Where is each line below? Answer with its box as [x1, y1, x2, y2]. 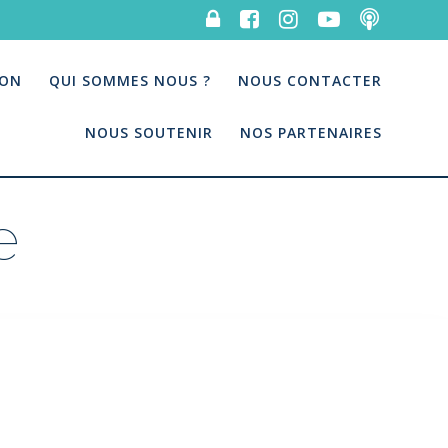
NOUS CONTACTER [238, 70, 383, 90]
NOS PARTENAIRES [240, 122, 383, 142]
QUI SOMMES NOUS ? [49, 70, 212, 90]
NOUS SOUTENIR [85, 122, 214, 142]
